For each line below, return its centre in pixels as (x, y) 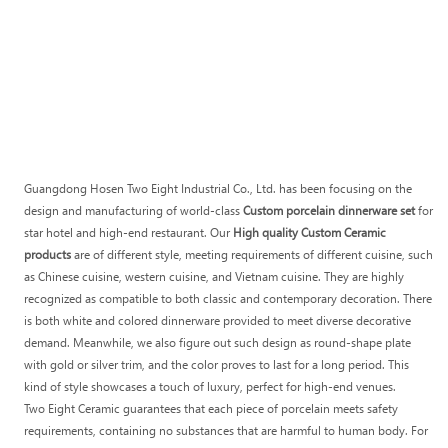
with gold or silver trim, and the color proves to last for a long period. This (216, 364)
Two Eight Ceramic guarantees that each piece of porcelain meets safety (210, 408)
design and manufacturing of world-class (133, 210)
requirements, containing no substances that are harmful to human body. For (225, 430)
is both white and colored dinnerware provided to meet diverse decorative (217, 320)
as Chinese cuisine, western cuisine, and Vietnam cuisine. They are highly (213, 276)
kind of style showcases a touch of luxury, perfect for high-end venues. (209, 386)
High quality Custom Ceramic (309, 232)
